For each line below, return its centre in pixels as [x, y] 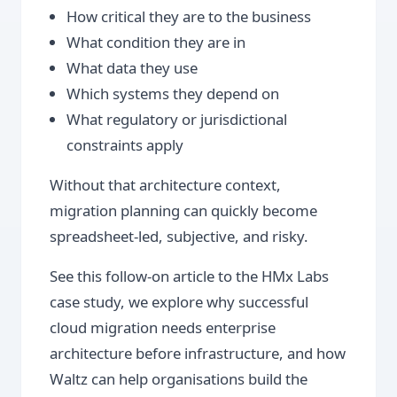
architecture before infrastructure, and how [198, 354]
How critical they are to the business [189, 17]
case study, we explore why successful [179, 302]
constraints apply [125, 145]
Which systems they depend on [173, 94]
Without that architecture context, [165, 185]
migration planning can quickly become [183, 211]
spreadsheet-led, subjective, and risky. [179, 237]
